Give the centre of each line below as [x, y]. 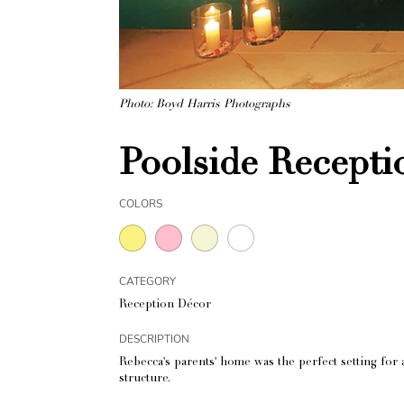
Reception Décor [165, 306]
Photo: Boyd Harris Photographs [205, 106]
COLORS [141, 204]
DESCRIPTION [154, 340]
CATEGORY [147, 282]
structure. [145, 380]
